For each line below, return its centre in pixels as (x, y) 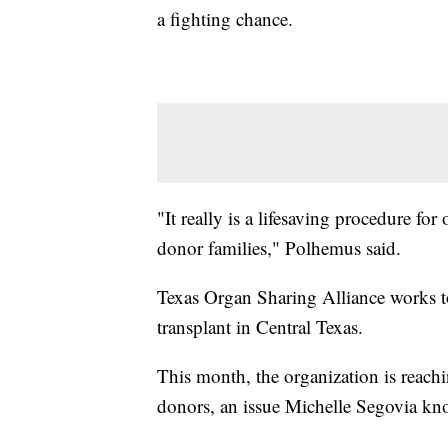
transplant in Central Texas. (260, 327)
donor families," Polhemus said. (279, 248)
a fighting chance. (225, 19)
